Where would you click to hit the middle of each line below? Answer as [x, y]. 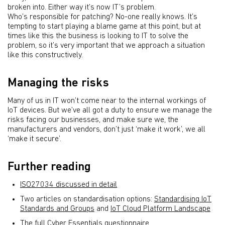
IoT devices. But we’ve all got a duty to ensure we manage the [110, 111]
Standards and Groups [57, 209]
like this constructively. [45, 55]
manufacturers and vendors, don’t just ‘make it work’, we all [106, 130]
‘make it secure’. [34, 139]
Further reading [49, 167]
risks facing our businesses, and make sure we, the [93, 120]
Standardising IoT [183, 200]
